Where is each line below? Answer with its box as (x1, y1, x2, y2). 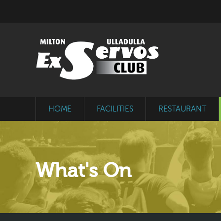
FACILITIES (97, 105, 133, 113)
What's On (36, 159, 131, 182)
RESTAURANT (158, 105, 206, 113)
